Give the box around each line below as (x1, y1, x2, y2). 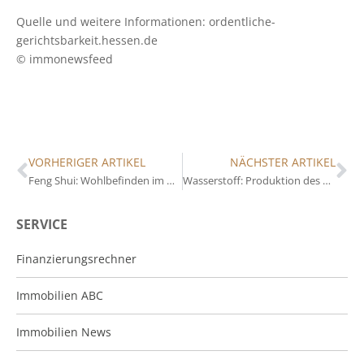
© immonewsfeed (16, 50, 113, 67)
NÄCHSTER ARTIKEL (230, 154, 336, 170)
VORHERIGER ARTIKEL (28, 154, 145, 170)
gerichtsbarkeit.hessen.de (16, 32, 158, 48)
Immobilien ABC (16, 287, 103, 303)
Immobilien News (16, 323, 111, 340)
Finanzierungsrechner (16, 250, 136, 266)
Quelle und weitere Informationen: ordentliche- (16, 13, 275, 29)
